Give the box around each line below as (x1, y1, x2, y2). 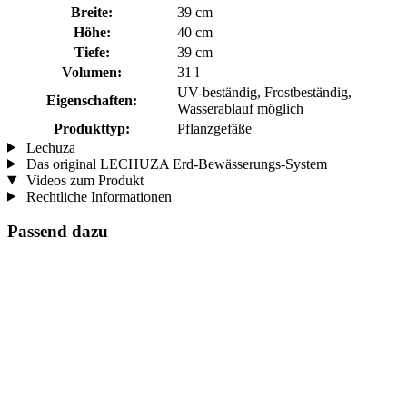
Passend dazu (7, 222, 108, 242)
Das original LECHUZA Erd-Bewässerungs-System (22, 155, 327, 172)
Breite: (71, 4, 113, 20)
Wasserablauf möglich (177, 100, 303, 116)
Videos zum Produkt (22, 172, 144, 188)
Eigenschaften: (46, 92, 137, 108)
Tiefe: (74, 44, 110, 60)
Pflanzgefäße (177, 120, 252, 136)
